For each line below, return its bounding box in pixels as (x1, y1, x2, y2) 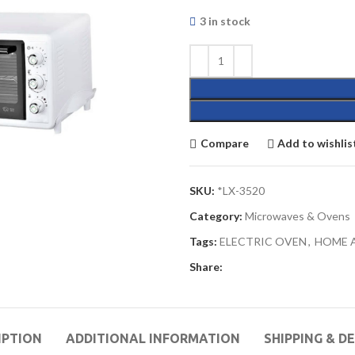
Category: (189, 208, 242, 223)
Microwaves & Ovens (245, 208, 350, 223)
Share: (189, 259, 223, 273)
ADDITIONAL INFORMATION (65, 330, 240, 345)
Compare (200, 136, 249, 150)
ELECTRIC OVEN (219, 234, 307, 248)
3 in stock (200, 13, 250, 28)
